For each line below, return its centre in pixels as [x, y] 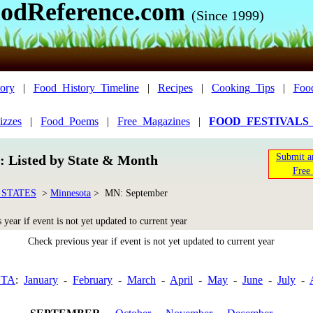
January [41, 280]
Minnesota [71, 193]
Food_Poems [70, 121]
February [93, 280]
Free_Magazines [154, 121]
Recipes [175, 88]
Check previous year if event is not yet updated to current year [151, 241]
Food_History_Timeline [86, 88]
